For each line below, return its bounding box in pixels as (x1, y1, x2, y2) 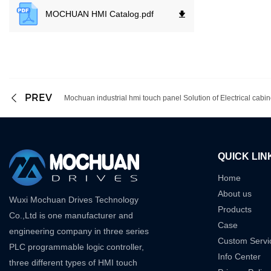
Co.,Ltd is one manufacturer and (9, 211, 133, 221)
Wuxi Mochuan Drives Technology (9, 195, 139, 205)
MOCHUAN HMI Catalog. (45, 8, 142, 19)
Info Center (217, 252, 261, 262)
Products (217, 204, 252, 215)
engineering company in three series (9, 226, 149, 237)
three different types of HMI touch (9, 258, 137, 268)
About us (217, 189, 252, 199)
